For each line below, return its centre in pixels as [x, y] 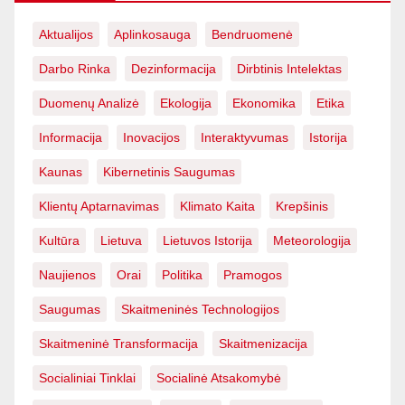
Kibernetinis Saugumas [169, 171]
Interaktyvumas [245, 137]
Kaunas [61, 171]
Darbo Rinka [75, 68]
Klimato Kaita [217, 206]
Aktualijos [66, 34]
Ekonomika [264, 103]
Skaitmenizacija [263, 343]
